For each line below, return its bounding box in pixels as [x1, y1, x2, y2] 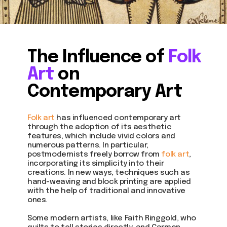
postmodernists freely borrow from [27, 150, 162, 159]
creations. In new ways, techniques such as [27, 169, 190, 177]
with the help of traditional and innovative [27, 187, 185, 195]
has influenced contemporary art [54, 114, 181, 122]
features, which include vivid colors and [27, 132, 176, 140]
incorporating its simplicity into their [27, 160, 164, 168]
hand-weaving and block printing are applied [27, 178, 191, 186]
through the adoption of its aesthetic [27, 123, 172, 131]
